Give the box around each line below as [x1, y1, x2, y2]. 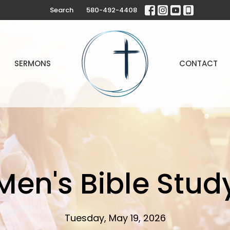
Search [49, 5, 73, 15]
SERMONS [14, 58, 51, 69]
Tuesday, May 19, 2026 [64, 212, 166, 224]
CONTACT [179, 58, 218, 69]
